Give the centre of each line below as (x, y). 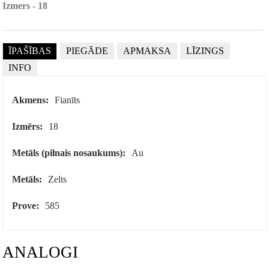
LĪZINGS (205, 51)
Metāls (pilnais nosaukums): (69, 153)
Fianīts (68, 100)
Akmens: (31, 100)
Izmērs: (28, 127)
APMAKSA (147, 51)
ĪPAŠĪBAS (30, 51)
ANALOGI (41, 252)
